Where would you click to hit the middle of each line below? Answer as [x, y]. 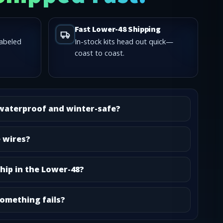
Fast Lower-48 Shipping [118, 30]
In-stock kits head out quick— [124, 42]
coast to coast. [100, 53]
